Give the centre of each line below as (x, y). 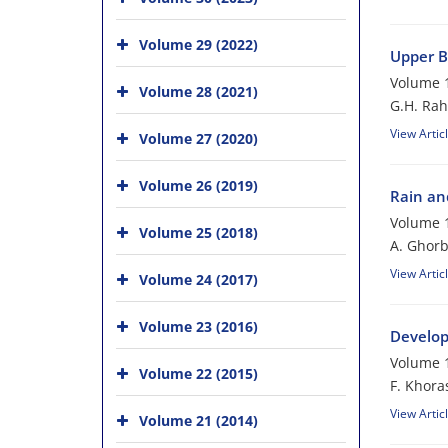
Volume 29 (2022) (198, 44)
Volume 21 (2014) (198, 420)
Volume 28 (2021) (198, 91)
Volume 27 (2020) (198, 138)
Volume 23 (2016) (198, 326)
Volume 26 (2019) (198, 185)
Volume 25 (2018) (198, 232)
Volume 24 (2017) (198, 279)
